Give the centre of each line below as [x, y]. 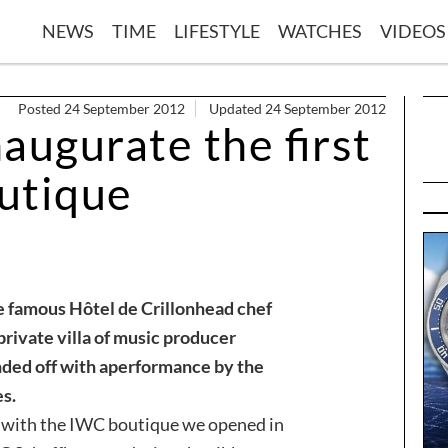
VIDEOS [413, 30]
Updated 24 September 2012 [297, 108]
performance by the [186, 365]
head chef [233, 307]
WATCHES [320, 30]
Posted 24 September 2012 [101, 108]
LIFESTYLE [217, 30]
